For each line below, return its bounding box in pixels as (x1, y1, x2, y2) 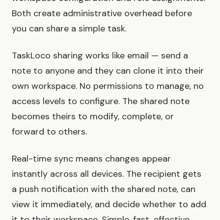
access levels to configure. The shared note (12, 95, 190, 108)
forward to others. (12, 126, 87, 138)
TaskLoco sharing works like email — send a (12, 50, 188, 62)
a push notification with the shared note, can (12, 183, 195, 195)
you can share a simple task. (12, 23, 127, 35)
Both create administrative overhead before (12, 7, 192, 20)
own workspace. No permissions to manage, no (12, 80, 204, 92)
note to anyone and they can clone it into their (12, 65, 204, 77)
